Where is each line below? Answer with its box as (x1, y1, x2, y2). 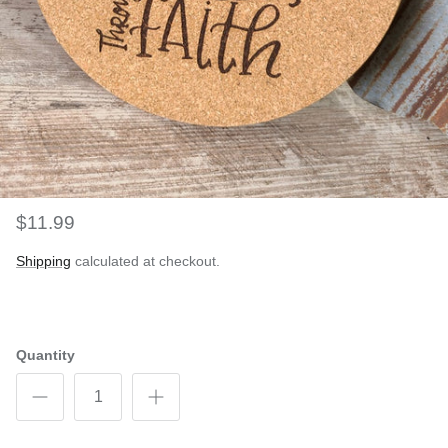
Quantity (16, 346, 75, 363)
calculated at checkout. (71, 253, 220, 270)
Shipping (16, 253, 71, 270)
